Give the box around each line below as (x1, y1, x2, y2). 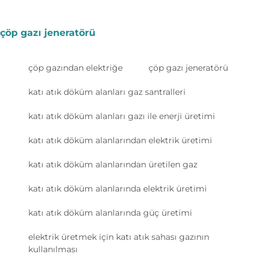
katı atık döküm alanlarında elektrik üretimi (28, 183, 207, 194)
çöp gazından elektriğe (28, 62, 123, 74)
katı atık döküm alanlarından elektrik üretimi (28, 135, 212, 146)
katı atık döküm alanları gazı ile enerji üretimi (28, 111, 215, 122)
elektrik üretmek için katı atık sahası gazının (28, 232, 209, 243)
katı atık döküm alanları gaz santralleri (28, 87, 186, 98)
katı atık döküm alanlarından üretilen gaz (28, 159, 197, 170)
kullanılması (28, 244, 78, 255)
